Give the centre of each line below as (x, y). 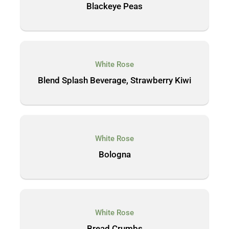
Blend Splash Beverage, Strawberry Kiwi (114, 80)
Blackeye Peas (114, 6)
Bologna (114, 154)
